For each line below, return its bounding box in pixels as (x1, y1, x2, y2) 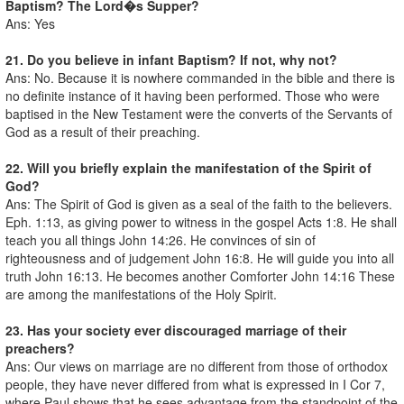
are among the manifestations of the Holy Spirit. (5, 284, 277, 303)
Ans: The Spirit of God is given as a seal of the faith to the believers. (5, 194, 392, 213)
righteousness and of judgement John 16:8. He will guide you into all (5, 248, 394, 267)
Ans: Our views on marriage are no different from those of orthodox (5, 356, 388, 375)
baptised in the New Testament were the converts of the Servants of (5, 104, 392, 123)
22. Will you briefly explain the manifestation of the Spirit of (5, 158, 372, 177)
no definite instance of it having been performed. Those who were (5, 86, 380, 105)
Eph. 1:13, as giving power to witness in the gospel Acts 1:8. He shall (5, 212, 397, 231)
